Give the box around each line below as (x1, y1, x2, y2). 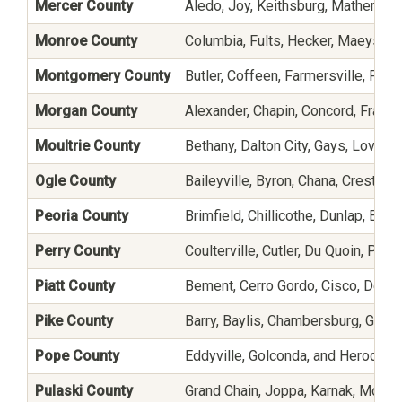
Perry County (35, 241, 120, 259)
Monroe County (35, 31, 137, 49)
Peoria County (35, 206, 128, 224)
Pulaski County (35, 381, 133, 399)
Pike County (35, 311, 113, 329)
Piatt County (35, 276, 115, 294)
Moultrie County (35, 136, 140, 154)
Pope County (35, 346, 119, 364)
